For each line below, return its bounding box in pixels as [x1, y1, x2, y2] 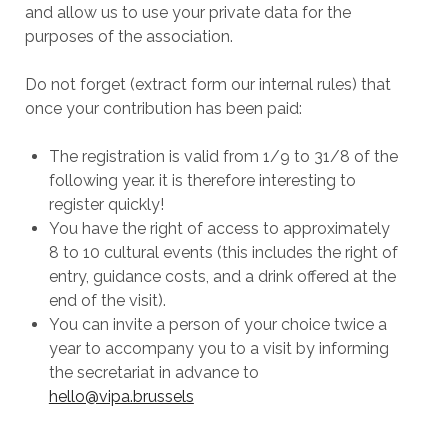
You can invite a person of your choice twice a [48, 315, 387, 334]
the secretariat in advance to [48, 363, 259, 382]
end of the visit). [48, 291, 166, 310]
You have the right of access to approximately [48, 219, 390, 238]
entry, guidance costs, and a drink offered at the [48, 267, 396, 286]
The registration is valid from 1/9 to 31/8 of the [48, 147, 398, 166]
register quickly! [48, 195, 164, 214]
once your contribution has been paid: [24, 99, 302, 118]
